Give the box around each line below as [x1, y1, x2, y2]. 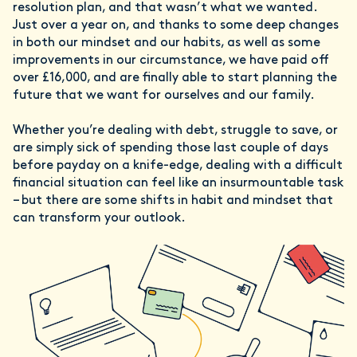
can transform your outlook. [13, 212, 186, 226]
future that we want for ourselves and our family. [13, 89, 315, 103]
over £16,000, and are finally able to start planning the [13, 72, 337, 85]
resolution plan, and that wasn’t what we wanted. [13, 2, 317, 15]
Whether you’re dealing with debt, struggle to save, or [13, 124, 338, 138]
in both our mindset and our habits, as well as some [13, 37, 320, 50]
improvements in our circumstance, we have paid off [13, 54, 329, 68]
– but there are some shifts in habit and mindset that [13, 194, 333, 208]
